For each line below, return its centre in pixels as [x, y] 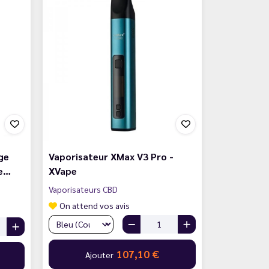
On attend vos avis [95, 205]
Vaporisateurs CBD [83, 189]
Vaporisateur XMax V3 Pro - [111, 156]
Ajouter [100, 254]
